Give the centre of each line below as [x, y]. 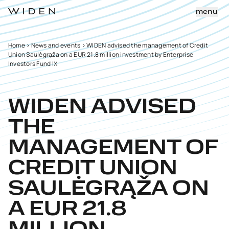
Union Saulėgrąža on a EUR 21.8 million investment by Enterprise [101, 54]
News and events [56, 45]
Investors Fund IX [33, 64]
